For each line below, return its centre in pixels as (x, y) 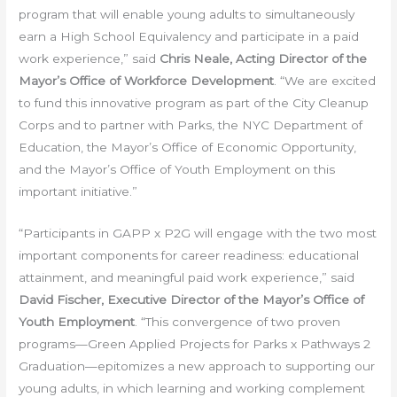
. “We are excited (325, 81)
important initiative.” (78, 192)
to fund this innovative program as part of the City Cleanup (194, 103)
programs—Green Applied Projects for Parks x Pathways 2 (195, 344)
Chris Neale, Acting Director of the (264, 59)
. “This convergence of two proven (238, 322)
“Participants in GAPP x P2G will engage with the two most (198, 233)
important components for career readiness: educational (189, 255)
